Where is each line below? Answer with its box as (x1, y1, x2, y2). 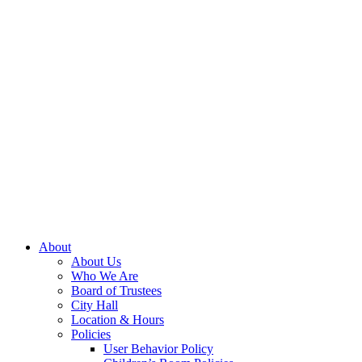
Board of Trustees (71, 284, 162, 297)
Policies (71, 327, 111, 341)
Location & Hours (71, 313, 164, 326)
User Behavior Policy (103, 342, 213, 356)
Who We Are (71, 269, 138, 283)
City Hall (71, 298, 118, 312)
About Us (71, 255, 121, 268)
